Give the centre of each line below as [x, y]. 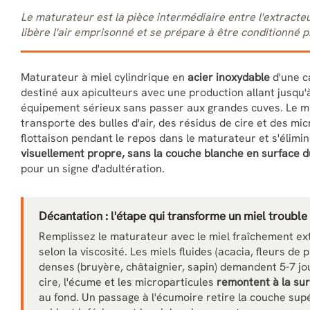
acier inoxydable [229, 77]
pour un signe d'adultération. [93, 168]
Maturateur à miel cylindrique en [104, 77]
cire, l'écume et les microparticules [128, 282]
